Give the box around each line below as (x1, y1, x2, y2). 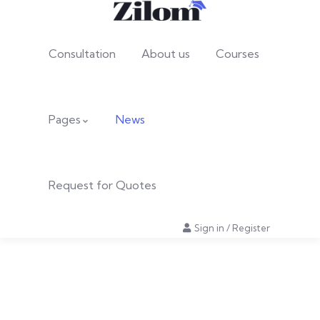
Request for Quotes (49, 178, 156, 193)
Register (232, 222, 270, 234)
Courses (216, 46, 259, 61)
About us (141, 46, 190, 61)
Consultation (49, 46, 116, 61)
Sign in (194, 222, 224, 234)
